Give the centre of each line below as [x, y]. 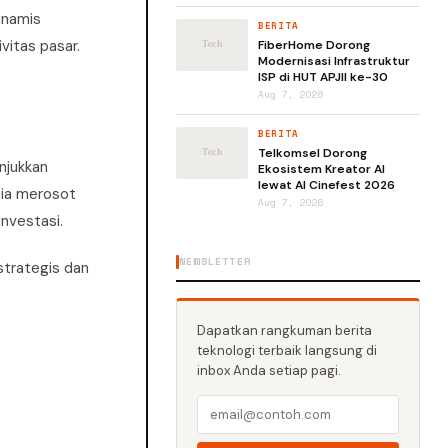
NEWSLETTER [215, 261]
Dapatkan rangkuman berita [284, 330]
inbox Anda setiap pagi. [269, 370]
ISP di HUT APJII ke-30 [323, 77]
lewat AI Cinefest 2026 [326, 185]
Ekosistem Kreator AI [321, 169]
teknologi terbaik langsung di [287, 350]
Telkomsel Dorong [312, 153]
